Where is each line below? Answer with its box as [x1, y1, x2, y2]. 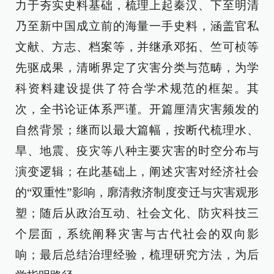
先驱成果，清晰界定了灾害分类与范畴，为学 [15, 61, 259, 74]
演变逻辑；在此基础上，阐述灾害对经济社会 [15, 165, 259, 178]
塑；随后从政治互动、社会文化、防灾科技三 [15, 207, 259, 220]
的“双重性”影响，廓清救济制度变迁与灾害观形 [15, 186, 259, 199]
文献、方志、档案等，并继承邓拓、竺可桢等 [15, 40, 259, 53]
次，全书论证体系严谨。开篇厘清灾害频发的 [15, 103, 259, 116]
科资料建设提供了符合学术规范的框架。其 [15, 82, 259, 95]
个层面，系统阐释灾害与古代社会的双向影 [15, 228, 259, 240]
